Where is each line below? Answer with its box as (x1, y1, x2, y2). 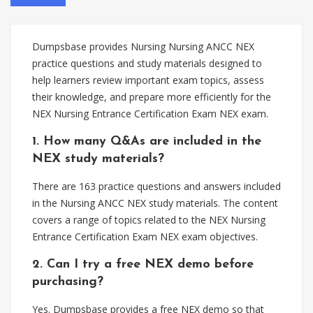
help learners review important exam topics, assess (32, 73, 264, 87)
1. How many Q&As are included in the (32, 135, 261, 148)
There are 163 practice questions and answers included (32, 180, 281, 193)
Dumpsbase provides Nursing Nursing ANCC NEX (32, 40, 254, 53)
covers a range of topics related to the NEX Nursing (32, 213, 265, 226)
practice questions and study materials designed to (32, 57, 262, 70)
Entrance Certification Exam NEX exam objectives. (32, 230, 258, 243)
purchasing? (32, 275, 103, 289)
